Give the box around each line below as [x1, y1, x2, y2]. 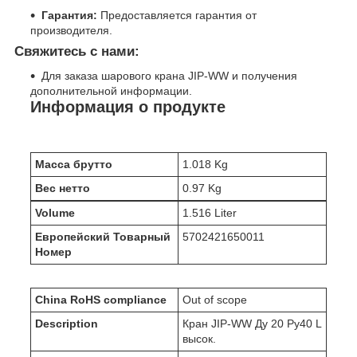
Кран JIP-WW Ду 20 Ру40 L [182, 317, 322, 331]
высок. [182, 332, 216, 346]
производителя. [30, 24, 112, 37]
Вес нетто [35, 181, 90, 194]
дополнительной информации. [30, 84, 192, 98]
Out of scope [182, 293, 247, 307]
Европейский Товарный [35, 229, 171, 243]
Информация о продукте [30, 98, 226, 116]
